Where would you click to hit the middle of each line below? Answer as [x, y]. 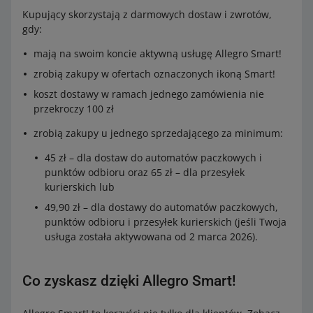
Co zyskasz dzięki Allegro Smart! [129, 281]
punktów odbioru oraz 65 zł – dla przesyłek [145, 172]
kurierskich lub [80, 187]
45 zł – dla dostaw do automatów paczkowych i [153, 158]
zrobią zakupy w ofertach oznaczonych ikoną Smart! [154, 74]
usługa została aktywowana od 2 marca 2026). [151, 236]
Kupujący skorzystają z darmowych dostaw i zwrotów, [147, 14]
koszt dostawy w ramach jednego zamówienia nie [149, 94]
